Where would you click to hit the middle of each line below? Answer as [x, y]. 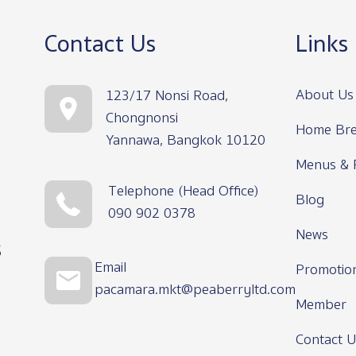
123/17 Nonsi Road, [166, 95]
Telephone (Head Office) [183, 191]
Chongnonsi [141, 118]
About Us [324, 95]
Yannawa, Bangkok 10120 [185, 140]
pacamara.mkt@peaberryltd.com [195, 289]
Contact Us [100, 44]
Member [321, 304]
